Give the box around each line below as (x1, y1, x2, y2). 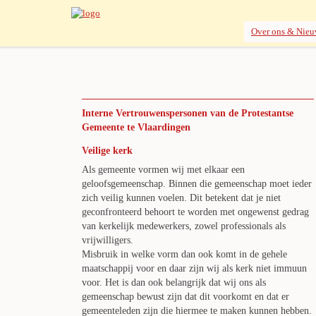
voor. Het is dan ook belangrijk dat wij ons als (82, 277, 266, 288)
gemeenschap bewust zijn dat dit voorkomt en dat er (82, 291, 289, 302)
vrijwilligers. (82, 235, 133, 245)
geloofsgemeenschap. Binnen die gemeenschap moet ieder (82, 178, 312, 189)
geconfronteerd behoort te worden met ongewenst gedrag (82, 207, 309, 217)
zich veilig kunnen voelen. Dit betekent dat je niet (82, 193, 281, 203)
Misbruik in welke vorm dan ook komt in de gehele (82, 249, 287, 260)
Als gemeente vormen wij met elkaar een (82, 164, 245, 175)
